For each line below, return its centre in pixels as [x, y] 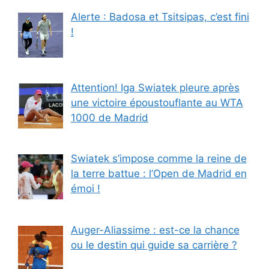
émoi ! [85, 189]
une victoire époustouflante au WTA [157, 102]
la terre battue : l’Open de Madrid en [159, 174]
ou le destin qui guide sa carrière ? [154, 245]
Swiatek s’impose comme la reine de [159, 159]
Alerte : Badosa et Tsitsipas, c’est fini [160, 17]
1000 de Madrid [109, 117]
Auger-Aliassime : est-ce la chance [155, 230]
